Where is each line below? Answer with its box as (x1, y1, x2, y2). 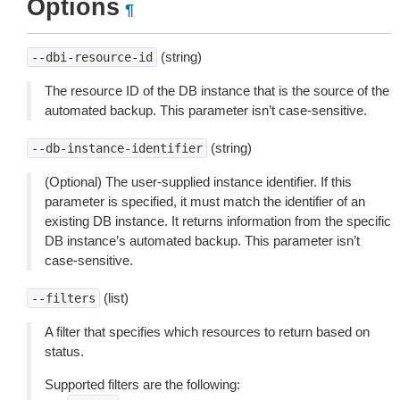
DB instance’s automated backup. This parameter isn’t (45, 233, 360, 248)
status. (45, 344, 84, 359)
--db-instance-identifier (31, 141, 203, 155)
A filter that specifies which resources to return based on (45, 324, 370, 339)
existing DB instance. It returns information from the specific (45, 213, 391, 229)
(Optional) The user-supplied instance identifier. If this (45, 174, 352, 189)
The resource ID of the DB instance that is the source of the (45, 83, 389, 98)
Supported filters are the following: (45, 377, 240, 392)
